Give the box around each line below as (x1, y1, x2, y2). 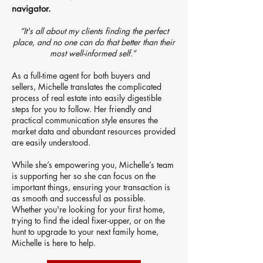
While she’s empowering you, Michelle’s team (12, 159, 174, 170)
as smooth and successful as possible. (12, 192, 150, 204)
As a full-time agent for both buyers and (12, 69, 150, 81)
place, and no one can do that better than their (13, 36, 175, 48)
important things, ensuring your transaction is (12, 181, 170, 193)
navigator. (12, 2, 54, 14)
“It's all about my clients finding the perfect (19, 25, 168, 36)
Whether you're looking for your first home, (12, 203, 165, 215)
